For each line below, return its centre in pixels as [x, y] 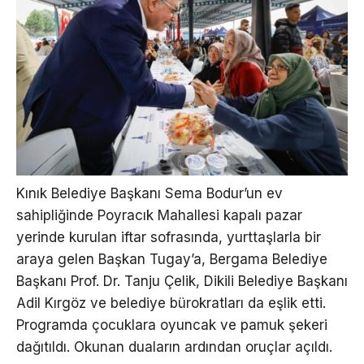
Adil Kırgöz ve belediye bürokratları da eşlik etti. [171, 303]
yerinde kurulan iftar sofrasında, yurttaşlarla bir [169, 237]
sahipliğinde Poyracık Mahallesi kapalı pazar [159, 215]
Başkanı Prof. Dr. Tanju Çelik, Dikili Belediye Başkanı [182, 281]
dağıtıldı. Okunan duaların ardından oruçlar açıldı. [176, 347]
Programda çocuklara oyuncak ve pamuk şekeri [172, 325]
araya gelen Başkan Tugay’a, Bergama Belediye [172, 259]
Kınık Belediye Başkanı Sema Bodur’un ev [149, 193]
